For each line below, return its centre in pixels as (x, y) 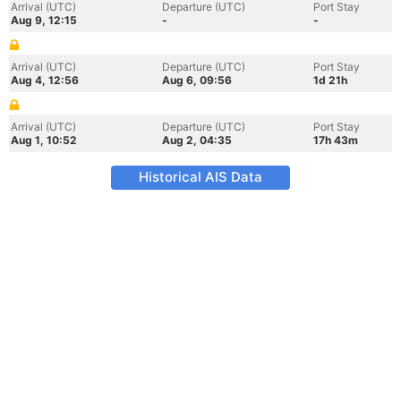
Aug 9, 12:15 (44, 20)
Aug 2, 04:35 (197, 140)
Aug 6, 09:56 (197, 80)
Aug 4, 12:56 (45, 80)
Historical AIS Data (200, 177)
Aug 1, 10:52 (44, 140)
